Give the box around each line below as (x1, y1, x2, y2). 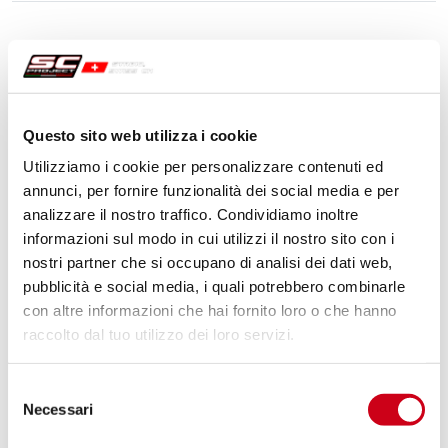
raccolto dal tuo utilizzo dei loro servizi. (23, 325, 295, 343)
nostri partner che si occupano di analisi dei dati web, (23, 253, 393, 271)
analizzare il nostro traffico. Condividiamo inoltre (23, 205, 359, 223)
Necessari (23, 400, 93, 418)
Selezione (7, 380, 72, 398)
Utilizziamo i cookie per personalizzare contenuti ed (23, 157, 383, 175)
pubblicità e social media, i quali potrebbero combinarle (23, 277, 405, 295)
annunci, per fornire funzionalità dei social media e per (23, 181, 399, 199)
